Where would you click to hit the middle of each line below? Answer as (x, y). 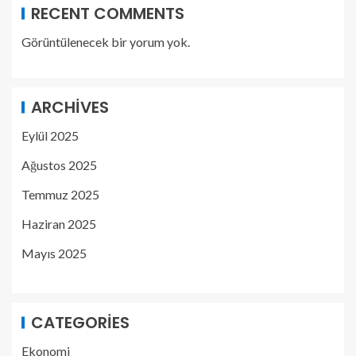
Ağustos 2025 (59, 164)
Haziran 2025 (59, 223)
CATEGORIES (80, 322)
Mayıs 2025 (54, 253)
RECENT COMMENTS (108, 13)
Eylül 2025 (50, 135)
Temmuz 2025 (60, 194)
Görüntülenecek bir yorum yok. (106, 41)
